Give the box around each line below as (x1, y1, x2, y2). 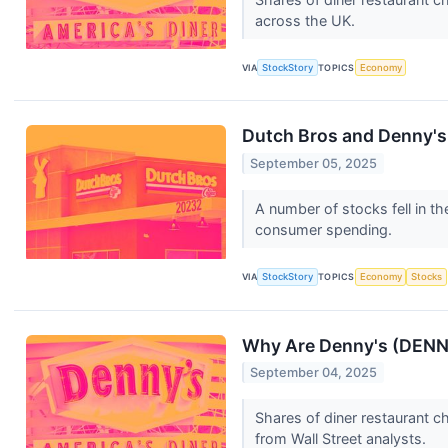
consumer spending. (254, 221, 396, 239)
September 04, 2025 (250, 365, 378, 381)
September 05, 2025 (250, 155, 378, 171)
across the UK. (254, 11, 359, 29)
